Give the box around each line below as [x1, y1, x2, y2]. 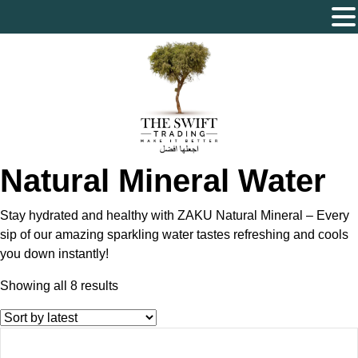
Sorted [117, 278, 155, 292]
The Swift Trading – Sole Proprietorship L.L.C [50, 90, 308, 104]
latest [117, 316, 148, 330]
